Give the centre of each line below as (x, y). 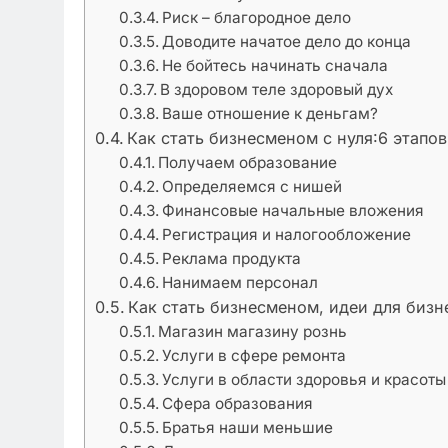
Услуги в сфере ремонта (254, 355)
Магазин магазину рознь (253, 331)
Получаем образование (248, 162)
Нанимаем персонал (240, 282)
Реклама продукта (232, 258)
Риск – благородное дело (257, 17)
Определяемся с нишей (252, 186)
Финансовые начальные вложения (293, 210)
